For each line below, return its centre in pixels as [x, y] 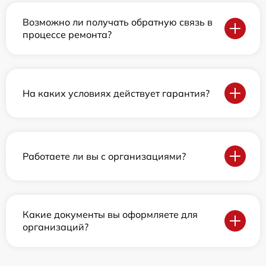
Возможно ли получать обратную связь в [118, 22]
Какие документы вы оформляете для [110, 215]
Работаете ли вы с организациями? [104, 156]
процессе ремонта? [67, 35]
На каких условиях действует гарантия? [116, 93]
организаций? [56, 227]
